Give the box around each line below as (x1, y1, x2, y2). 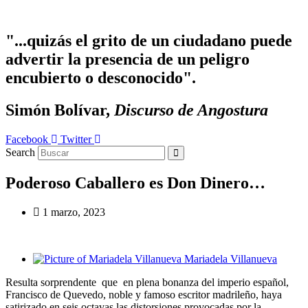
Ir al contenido (5, 5, 68, 17)
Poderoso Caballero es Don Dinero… (5, 173, 265, 192)
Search (5, 146, 35, 158)
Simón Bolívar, (5, 100, 114, 119)
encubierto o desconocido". (5, 68, 196, 87)
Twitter (60, 133, 91, 145)
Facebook (5, 133, 48, 145)
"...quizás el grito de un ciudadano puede (5, 31, 292, 49)
